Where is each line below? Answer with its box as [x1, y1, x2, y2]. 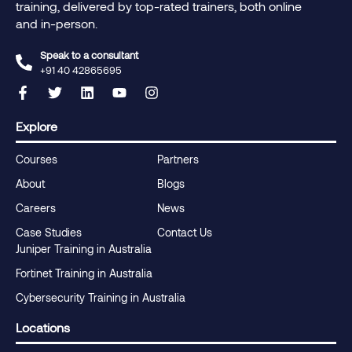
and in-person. [16, 15, 97, 31]
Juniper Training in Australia [16, 241, 152, 255]
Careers [16, 200, 56, 214]
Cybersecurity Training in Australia [16, 290, 185, 304]
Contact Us [156, 225, 212, 239]
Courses [16, 152, 57, 166]
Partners [156, 152, 199, 166]
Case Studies [16, 225, 82, 239]
